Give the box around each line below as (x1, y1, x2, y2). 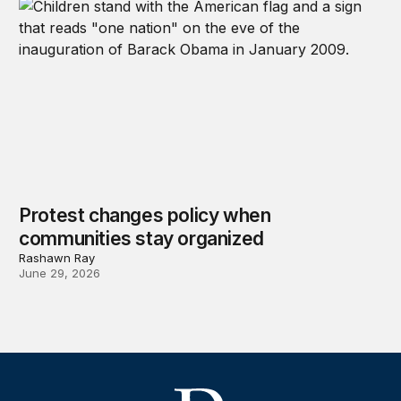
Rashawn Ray (19, 250, 96, 265)
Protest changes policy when (19, 203, 271, 226)
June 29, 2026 (19, 265, 101, 280)
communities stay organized (19, 226, 264, 250)
